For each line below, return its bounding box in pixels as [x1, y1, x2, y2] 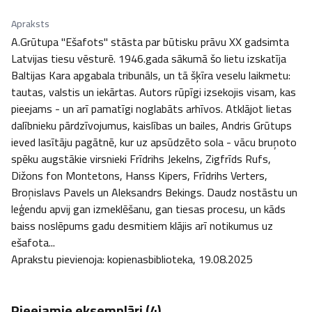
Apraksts [11, 15, 49, 33]
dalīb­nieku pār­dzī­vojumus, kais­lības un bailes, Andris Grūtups [11, 115, 292, 136]
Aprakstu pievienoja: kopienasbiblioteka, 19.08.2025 [11, 249, 253, 270]
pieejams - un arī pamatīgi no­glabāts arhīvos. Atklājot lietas [11, 98, 292, 119]
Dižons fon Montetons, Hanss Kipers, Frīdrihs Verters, [11, 165, 267, 186]
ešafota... [11, 232, 55, 253]
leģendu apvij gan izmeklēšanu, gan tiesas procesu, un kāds [11, 198, 286, 219]
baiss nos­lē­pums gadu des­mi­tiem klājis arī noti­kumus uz [11, 215, 273, 236]
